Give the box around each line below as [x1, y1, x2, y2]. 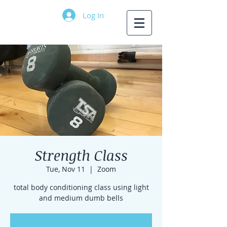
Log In [83, 10, 104, 20]
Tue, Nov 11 [46, 164, 85, 174]
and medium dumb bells [39, 193, 123, 203]
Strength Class [34, 145, 128, 165]
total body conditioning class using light [13, 182, 149, 192]
